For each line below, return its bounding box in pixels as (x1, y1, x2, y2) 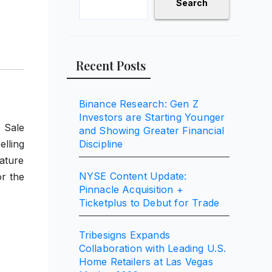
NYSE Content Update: (78, 170, 187, 183)
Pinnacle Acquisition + (78, 183, 183, 196)
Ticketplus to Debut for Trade (78, 197, 220, 209)
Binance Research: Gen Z (78, 98, 199, 110)
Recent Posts (75, 57, 146, 74)
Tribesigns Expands (78, 229, 171, 242)
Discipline (78, 138, 123, 151)
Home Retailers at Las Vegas (78, 256, 213, 268)
